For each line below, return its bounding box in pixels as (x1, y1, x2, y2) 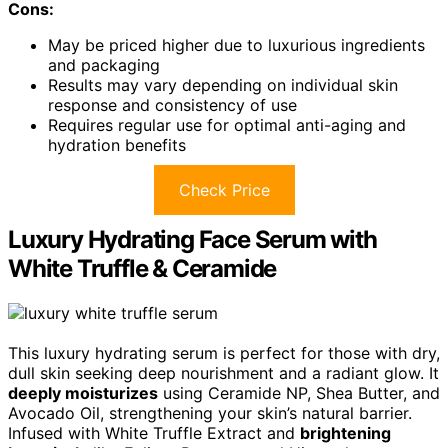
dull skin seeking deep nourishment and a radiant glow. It (8, 363, 439, 384)
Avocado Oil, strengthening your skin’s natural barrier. (8, 403, 412, 424)
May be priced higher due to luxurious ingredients (48, 35, 425, 56)
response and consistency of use (48, 95, 297, 116)
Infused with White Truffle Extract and (8, 423, 300, 444)
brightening (300, 423, 391, 444)
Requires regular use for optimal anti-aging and (48, 115, 406, 136)
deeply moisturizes (8, 383, 158, 404)
